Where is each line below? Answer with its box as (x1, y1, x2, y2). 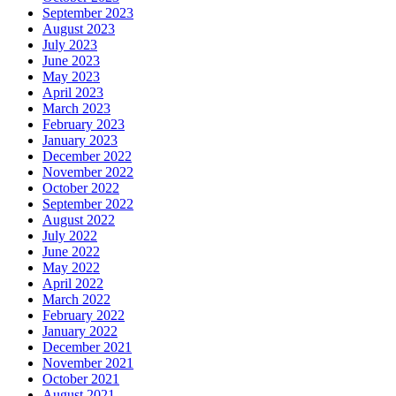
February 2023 (42, 116, 125, 132)
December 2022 (42, 148, 132, 164)
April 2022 (42, 275, 103, 291)
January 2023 (42, 132, 118, 148)
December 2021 (42, 339, 132, 354)
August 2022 (42, 211, 115, 227)
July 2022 (42, 227, 97, 243)
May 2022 (42, 259, 100, 275)
